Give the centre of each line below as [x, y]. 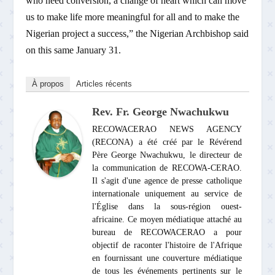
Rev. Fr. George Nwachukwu [161, 111]
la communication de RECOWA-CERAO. [167, 168]
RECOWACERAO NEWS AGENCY [167, 129]
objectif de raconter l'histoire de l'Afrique [167, 245]
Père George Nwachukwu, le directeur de [167, 155]
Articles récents [104, 83]
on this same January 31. [74, 50]
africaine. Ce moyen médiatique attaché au [167, 219]
